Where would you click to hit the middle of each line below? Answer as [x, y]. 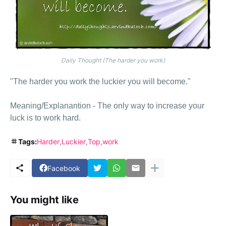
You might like [44, 200]
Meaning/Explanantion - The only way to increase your [107, 106]
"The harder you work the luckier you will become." [100, 82]
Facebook [64, 168]
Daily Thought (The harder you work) [113, 61]
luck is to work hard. [47, 118]
